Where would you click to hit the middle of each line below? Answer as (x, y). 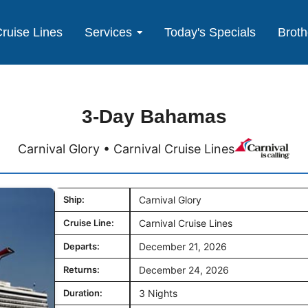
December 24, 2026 (184, 270)
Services (109, 32)
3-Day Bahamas (154, 117)
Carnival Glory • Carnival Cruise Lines (126, 148)
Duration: (83, 293)
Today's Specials (210, 32)
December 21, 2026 (183, 247)
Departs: (81, 246)
